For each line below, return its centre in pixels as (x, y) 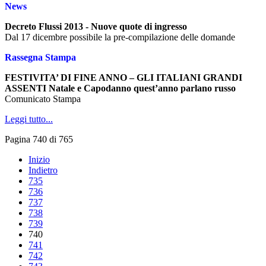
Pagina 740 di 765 (39, 139)
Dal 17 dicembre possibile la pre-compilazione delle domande (120, 37)
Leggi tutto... (29, 119)
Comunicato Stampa (43, 99)
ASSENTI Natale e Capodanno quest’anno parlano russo (120, 88)
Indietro (43, 170)
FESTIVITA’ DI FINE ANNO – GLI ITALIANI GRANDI (123, 77)
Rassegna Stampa (40, 57)
